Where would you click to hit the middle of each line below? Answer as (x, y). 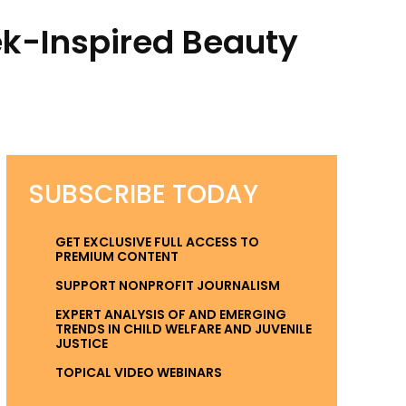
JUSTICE (81, 343)
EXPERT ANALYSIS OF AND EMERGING (170, 314)
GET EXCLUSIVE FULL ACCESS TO (157, 242)
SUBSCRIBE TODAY (143, 194)
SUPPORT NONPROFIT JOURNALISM (167, 285)
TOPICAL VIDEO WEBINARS (138, 372)
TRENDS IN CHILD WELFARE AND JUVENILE (183, 329)
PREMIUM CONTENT (116, 256)
